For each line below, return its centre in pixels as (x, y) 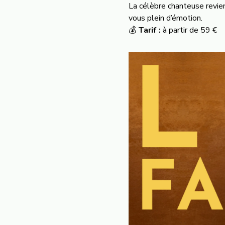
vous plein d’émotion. (165, 18)
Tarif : (149, 30)
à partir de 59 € (189, 30)
